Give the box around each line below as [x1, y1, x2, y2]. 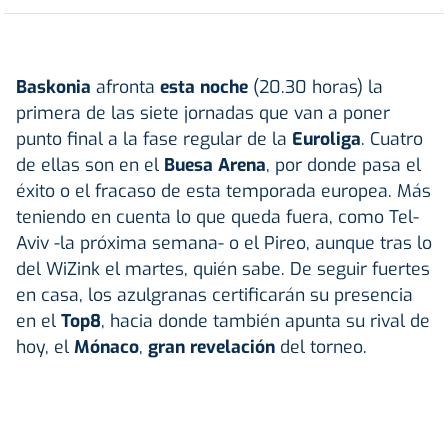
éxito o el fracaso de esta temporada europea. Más [16, 178, 431, 203]
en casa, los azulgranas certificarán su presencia [16, 282, 413, 307]
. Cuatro [361, 126, 423, 151]
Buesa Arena [164, 152, 266, 177]
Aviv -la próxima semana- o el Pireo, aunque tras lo [16, 230, 432, 255]
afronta [91, 74, 160, 99]
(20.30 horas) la [253, 74, 383, 99]
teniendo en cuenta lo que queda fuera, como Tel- [16, 204, 419, 229]
